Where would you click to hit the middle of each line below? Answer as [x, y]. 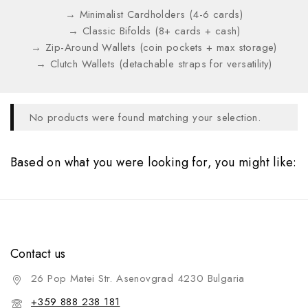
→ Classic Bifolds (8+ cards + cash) [154, 31]
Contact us [38, 254]
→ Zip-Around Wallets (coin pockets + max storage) [154, 47]
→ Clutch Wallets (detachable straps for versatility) [154, 64]
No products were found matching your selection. [145, 117]
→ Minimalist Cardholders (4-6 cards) [154, 14]
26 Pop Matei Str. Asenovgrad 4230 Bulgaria [138, 278]
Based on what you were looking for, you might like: [154, 162]
